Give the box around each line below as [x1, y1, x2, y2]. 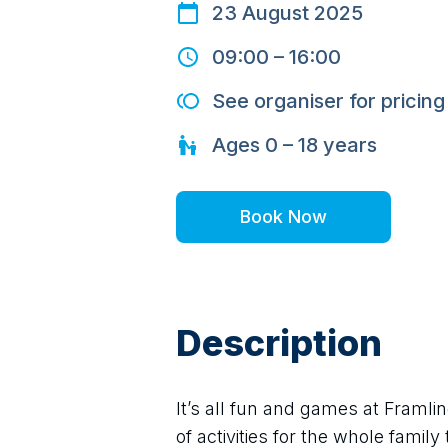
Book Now [240, 206, 327, 227]
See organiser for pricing [212, 89, 445, 113]
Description [176, 321, 382, 365]
